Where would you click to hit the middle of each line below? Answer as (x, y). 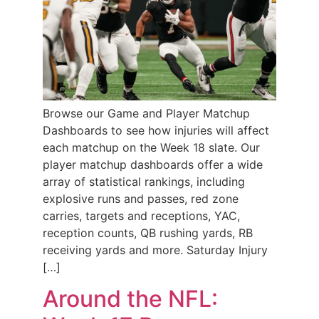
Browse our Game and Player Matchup (146, 113)
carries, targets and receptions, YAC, (141, 215)
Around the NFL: (130, 299)
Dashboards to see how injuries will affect (156, 130)
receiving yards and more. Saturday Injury (155, 250)
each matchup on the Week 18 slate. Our (151, 147)
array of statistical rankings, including (144, 181)
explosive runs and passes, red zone (141, 198)
